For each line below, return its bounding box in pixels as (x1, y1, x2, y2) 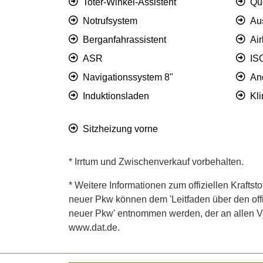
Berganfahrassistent (83, 35, 166, 45)
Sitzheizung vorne (83, 124, 158, 134)
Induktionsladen (83, 91, 149, 102)
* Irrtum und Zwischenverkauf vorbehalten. (69, 157, 244, 167)
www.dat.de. (69, 222, 120, 233)
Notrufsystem (83, 16, 137, 26)
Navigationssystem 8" (83, 72, 173, 83)
